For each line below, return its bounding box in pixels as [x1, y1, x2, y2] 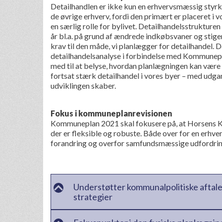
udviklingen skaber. [51, 81, 116, 91]
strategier [73, 191, 112, 203]
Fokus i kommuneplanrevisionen [51, 109, 172, 118]
